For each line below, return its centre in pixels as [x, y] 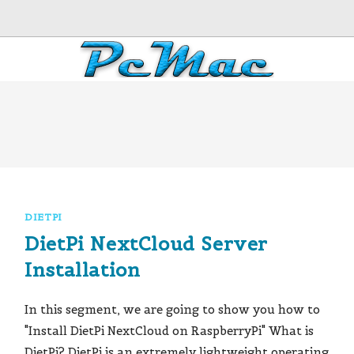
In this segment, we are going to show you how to [173, 309]
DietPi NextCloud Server [147, 244]
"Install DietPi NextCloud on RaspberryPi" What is [169, 331]
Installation [83, 270]
